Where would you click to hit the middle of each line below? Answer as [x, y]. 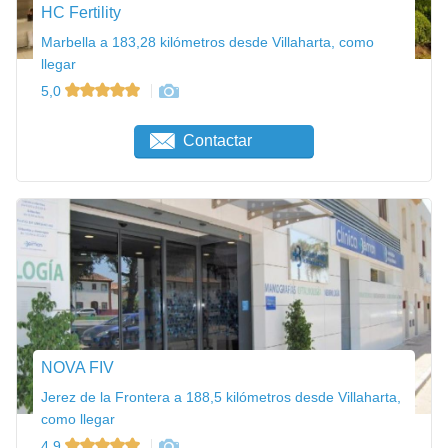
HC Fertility [81, 12]
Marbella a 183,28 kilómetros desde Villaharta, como [207, 41]
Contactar [218, 141]
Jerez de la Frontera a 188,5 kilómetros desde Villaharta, [221, 397]
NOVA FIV [77, 368]
